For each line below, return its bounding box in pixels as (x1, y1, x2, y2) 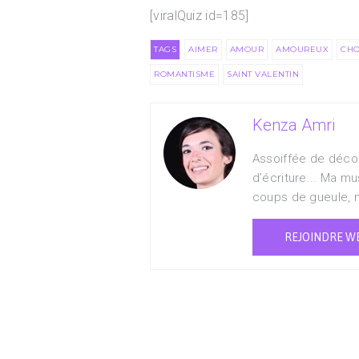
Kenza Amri (252, 115, 335, 135)
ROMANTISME (154, 69, 215, 79)
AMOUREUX (276, 44, 329, 54)
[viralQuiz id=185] (150, 8, 249, 23)
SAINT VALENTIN (227, 69, 299, 79)
